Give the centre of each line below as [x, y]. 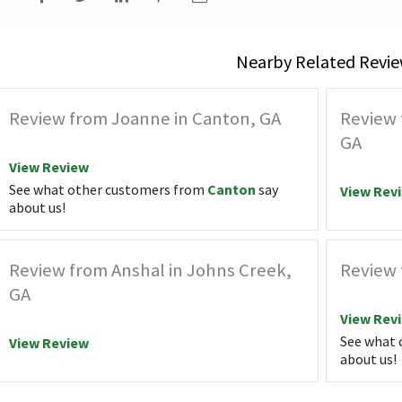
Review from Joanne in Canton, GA [145, 119]
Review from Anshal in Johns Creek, [150, 271]
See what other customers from [108, 190]
